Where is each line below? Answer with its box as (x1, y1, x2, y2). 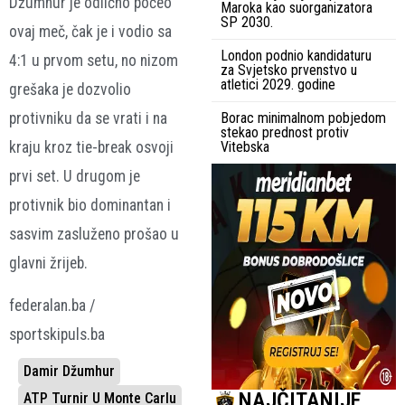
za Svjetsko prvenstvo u (221, 61, 357, 80)
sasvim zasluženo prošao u (9, 225, 179, 244)
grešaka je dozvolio (9, 80, 131, 99)
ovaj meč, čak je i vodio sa (9, 23, 172, 42)
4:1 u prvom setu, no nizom (9, 52, 178, 71)
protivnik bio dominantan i (9, 196, 171, 215)
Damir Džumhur (24, 362, 115, 380)
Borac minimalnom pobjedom (221, 109, 386, 127)
